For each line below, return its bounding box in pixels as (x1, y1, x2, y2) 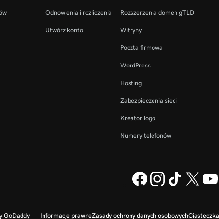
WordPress (120, 62, 151, 68)
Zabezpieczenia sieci (120, 97, 177, 104)
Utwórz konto (45, 27, 83, 33)
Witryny (120, 27, 142, 33)
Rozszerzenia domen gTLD (120, 9, 194, 16)
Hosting (120, 80, 142, 86)
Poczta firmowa (120, 44, 163, 51)
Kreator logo (120, 115, 155, 121)
